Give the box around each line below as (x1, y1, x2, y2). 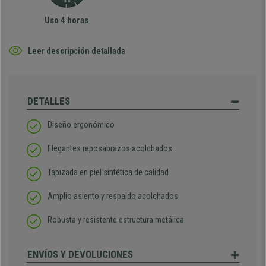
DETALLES (27, 95, 70, 107)
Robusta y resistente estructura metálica (47, 215, 184, 224)
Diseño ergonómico (47, 120, 115, 129)
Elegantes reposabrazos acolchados (47, 144, 172, 153)
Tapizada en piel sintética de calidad (47, 167, 169, 177)
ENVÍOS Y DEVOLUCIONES (27, 248, 133, 260)
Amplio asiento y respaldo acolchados (47, 191, 178, 201)
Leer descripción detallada (28, 46, 125, 56)
